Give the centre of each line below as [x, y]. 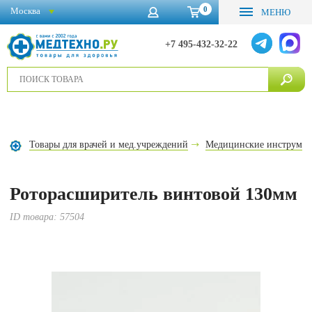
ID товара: [35, 217]
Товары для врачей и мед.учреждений [109, 145]
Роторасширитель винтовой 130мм [154, 194]
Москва [25, 10]
